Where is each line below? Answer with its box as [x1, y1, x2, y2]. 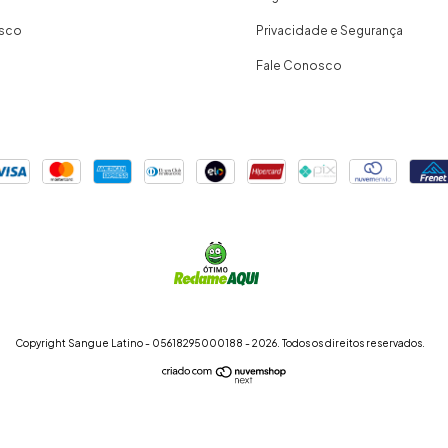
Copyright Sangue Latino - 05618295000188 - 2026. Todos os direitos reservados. [15, 337, 425, 349]
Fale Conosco [255, 58, 342, 73]
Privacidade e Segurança [255, 23, 403, 38]
